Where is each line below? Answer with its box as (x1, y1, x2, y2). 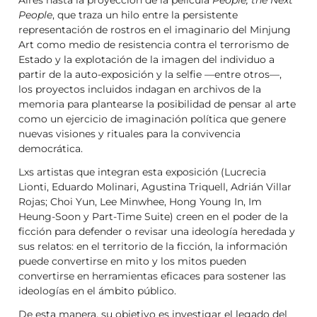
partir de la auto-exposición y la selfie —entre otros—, (18, 67, 282, 81)
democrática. (18, 142, 83, 155)
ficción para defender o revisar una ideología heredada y (18, 224, 295, 238)
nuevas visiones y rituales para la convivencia (18, 127, 241, 140)
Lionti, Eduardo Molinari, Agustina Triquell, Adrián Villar (18, 180, 292, 193)
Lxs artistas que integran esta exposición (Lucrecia (18, 165, 266, 178)
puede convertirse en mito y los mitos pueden (18, 254, 246, 267)
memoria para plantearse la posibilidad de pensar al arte (18, 97, 296, 110)
